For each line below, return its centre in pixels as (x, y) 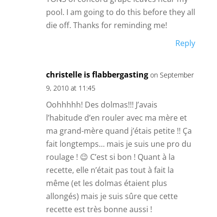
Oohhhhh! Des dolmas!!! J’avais (101, 105)
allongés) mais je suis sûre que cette (112, 196)
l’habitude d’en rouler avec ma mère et (116, 118)
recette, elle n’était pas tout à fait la (110, 170)
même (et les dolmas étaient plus (106, 183)
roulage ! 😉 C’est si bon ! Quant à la (110, 157)
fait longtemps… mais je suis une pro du (118, 144)
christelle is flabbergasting (97, 75)
